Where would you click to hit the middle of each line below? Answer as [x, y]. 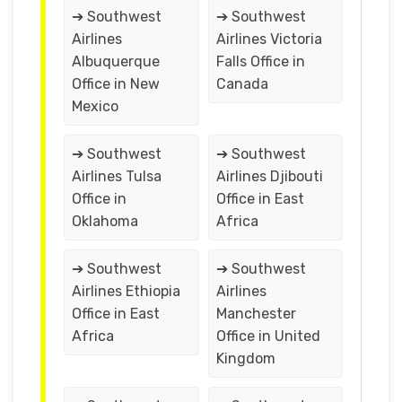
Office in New [116, 83]
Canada [242, 83]
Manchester [256, 313]
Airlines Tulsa [117, 176]
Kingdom [245, 358]
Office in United [268, 336]
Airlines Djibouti [269, 176]
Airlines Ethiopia [126, 291]
